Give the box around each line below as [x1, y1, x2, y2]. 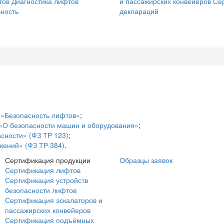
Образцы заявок [119, 155, 172, 165]
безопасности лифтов [5, 185, 76, 195]
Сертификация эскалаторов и [5, 195, 102, 205]
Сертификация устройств [5, 175, 88, 185]
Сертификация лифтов [5, 165, 80, 175]
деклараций [119, 6, 158, 16]
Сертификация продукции [5, 155, 90, 165]
